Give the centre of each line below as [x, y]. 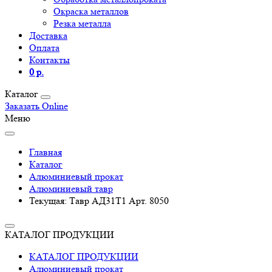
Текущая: [49, 201]
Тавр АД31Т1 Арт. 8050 [119, 201]
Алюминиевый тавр [71, 189]
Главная [46, 152]
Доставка [48, 36]
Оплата [44, 48]
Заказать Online [36, 106]
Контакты [49, 60]
